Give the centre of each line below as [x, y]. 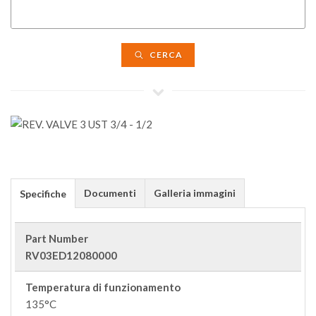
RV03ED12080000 [71, 255]
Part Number [57, 238]
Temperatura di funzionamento [103, 287]
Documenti [110, 193]
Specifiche [43, 194]
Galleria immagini [195, 193]
